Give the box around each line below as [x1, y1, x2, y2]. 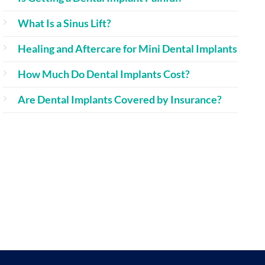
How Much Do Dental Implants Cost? [18, 67, 190, 80]
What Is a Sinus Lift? [18, 17, 111, 30]
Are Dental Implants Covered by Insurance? [18, 93, 222, 106]
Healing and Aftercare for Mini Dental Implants [18, 42, 237, 55]
